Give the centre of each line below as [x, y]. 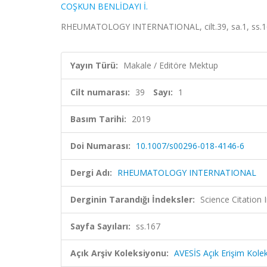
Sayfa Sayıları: [100, 226]
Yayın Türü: [94, 65]
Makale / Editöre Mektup [171, 65]
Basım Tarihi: [98, 119]
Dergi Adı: [91, 173]
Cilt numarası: [100, 92]
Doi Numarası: [100, 146]
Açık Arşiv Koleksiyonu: [119, 253]
